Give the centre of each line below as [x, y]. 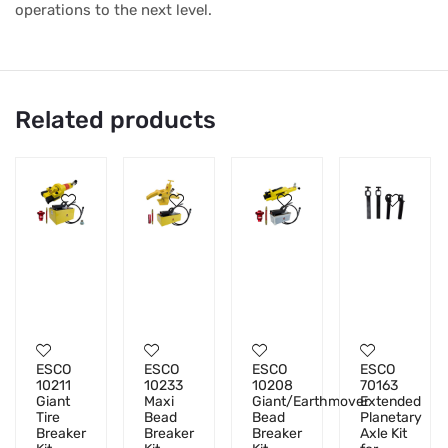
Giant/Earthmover [311, 402]
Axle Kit [384, 434]
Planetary [391, 418]
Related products [115, 120]
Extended [391, 402]
